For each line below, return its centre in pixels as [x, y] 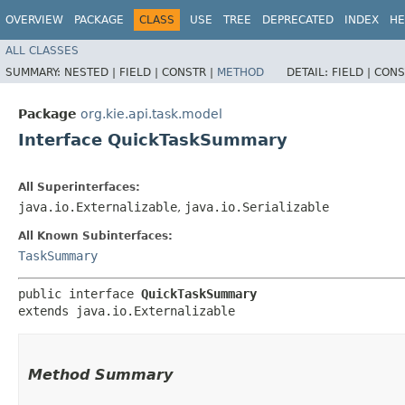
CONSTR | [189, 72]
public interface [80, 293]
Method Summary [100, 374]
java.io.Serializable [257, 207]
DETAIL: [309, 72]
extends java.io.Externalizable [127, 311]
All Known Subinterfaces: [95, 235]
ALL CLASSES [42, 50]
